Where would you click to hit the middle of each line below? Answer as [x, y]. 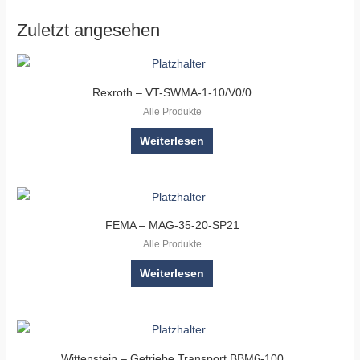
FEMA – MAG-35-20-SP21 [172, 226]
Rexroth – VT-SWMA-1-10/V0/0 [172, 93]
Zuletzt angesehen [89, 30]
